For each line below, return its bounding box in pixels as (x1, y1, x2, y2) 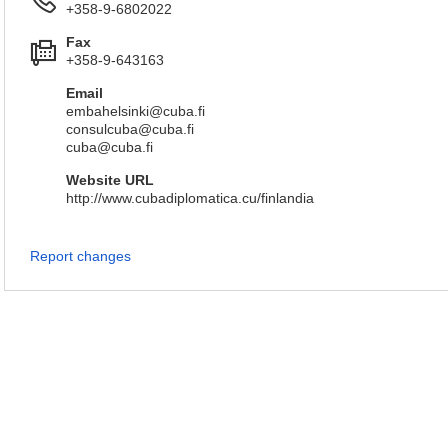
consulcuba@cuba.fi (66, 121, 194, 137)
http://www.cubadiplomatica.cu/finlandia (66, 190, 314, 206)
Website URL (66, 172, 154, 188)
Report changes (30, 248, 131, 264)
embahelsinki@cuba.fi (66, 103, 205, 119)
